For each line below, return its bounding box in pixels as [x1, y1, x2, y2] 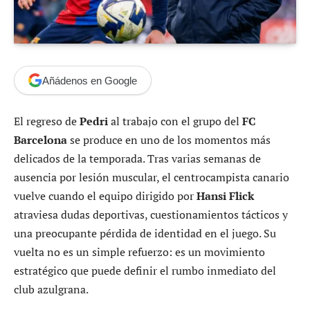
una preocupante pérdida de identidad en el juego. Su [14, 226, 276, 241]
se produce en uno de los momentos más [67, 132, 271, 148]
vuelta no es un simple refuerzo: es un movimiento [14, 244, 265, 260]
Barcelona [14, 132, 67, 148]
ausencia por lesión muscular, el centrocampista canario [14, 170, 289, 185]
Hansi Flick [197, 188, 254, 204]
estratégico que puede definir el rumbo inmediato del [14, 263, 276, 279]
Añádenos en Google [42, 74, 137, 86]
